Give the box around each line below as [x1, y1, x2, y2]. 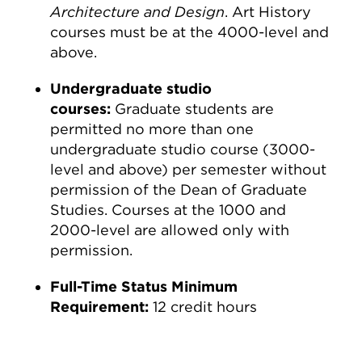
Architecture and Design [50, 3, 225, 20]
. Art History [225, 3, 312, 20]
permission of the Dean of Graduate [50, 181, 308, 198]
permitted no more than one [50, 120, 255, 137]
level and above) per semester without [50, 161, 327, 178]
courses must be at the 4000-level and [50, 23, 330, 40]
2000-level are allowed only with [50, 221, 290, 238]
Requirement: [50, 298, 154, 315]
